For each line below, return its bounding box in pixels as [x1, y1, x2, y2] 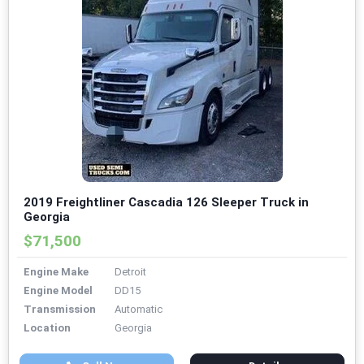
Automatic [115, 303, 162, 316]
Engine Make [24, 266, 89, 279]
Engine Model [24, 284, 93, 297]
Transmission [24, 303, 96, 316]
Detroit [115, 266, 146, 279]
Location [24, 322, 71, 335]
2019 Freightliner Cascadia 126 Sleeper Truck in [24, 195, 309, 210]
